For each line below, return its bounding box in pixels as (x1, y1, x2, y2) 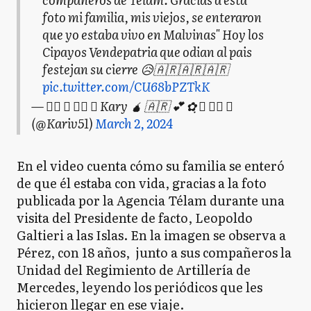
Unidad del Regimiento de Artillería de (17, 260, 251, 279)
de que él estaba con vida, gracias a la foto (17, 173, 267, 192)
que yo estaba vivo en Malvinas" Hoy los (42, 25, 264, 44)
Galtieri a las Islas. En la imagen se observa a (17, 225, 286, 244)
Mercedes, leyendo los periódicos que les (17, 277, 262, 296)
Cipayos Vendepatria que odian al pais (42, 42, 252, 62)
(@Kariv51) (31, 114, 95, 133)
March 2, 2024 (95, 114, 173, 133)
